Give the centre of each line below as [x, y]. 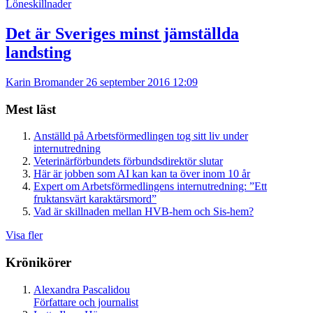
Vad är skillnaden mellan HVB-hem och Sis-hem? [144, 212]
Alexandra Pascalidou [82, 289]
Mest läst [31, 109]
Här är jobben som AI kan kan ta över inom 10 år [142, 174]
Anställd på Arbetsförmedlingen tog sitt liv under [141, 136]
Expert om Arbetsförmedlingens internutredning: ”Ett [150, 187]
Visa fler [24, 235]
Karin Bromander [46, 82]
